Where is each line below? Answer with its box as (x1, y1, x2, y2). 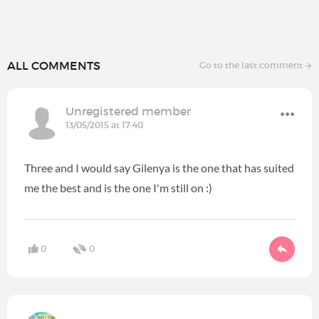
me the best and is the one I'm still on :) (24, 181, 212, 194)
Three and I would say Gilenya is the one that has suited (24, 161, 294, 174)
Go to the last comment (199, 60, 305, 70)
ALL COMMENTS (7, 58, 100, 73)
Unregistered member (66, 104, 191, 118)
